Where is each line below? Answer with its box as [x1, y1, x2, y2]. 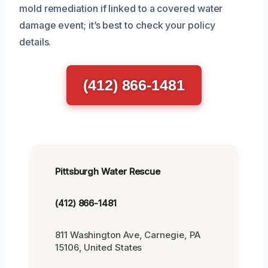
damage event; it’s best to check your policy [19, 19, 215, 31]
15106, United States [55, 241, 142, 253]
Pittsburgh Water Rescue [55, 165, 161, 177]
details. [19, 35, 51, 48]
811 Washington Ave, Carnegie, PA [55, 229, 200, 240]
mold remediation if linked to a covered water [19, 2, 223, 14]
